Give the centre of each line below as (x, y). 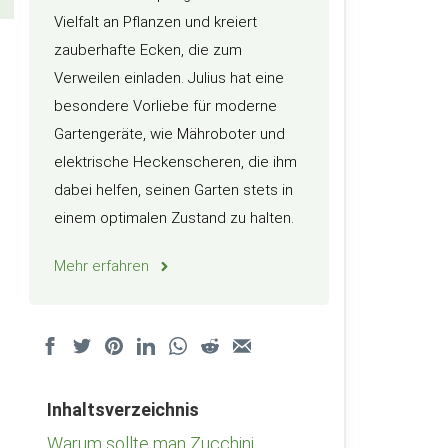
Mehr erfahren (101, 266)
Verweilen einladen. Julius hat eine (169, 78)
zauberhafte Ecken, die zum (148, 50)
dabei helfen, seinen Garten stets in (173, 190)
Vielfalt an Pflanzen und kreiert (155, 22)
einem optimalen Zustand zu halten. (174, 218)
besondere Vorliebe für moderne (165, 106)
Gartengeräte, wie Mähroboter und (169, 134)
